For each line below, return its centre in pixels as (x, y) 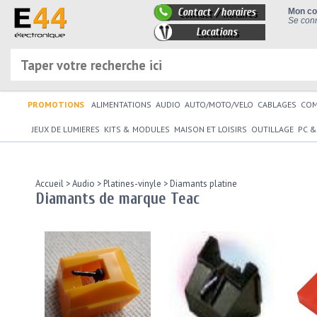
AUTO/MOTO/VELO (219, 104)
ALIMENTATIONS (121, 104)
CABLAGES (277, 104)
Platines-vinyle (131, 184)
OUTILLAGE (272, 129)
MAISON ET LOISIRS (211, 129)
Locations (217, 32)
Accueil (50, 184)
